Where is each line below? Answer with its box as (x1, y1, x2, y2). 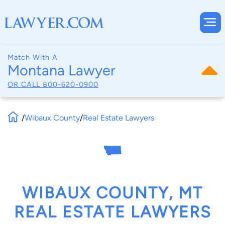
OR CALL (8, 79, 43, 89)
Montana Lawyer (8, 62, 116, 79)
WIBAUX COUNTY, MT (22, 183, 203, 203)
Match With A (8, 53, 58, 62)
